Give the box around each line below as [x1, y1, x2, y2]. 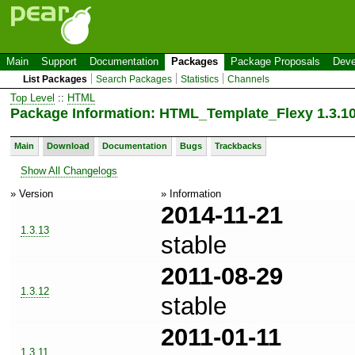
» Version [10, 187, 53, 200]
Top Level [10, 91, 55, 104]
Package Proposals [231, 55, 320, 67]
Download [47, 140, 90, 151]
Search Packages [96, 74, 173, 85]
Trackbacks [215, 140, 261, 151]
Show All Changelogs [21, 164, 117, 177]
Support [41, 55, 77, 67]
